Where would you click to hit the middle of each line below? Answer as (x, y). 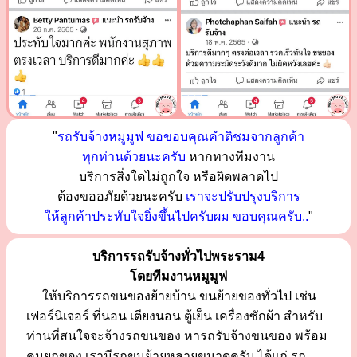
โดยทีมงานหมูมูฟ (178, 276)
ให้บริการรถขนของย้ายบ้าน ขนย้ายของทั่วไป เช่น (171, 296)
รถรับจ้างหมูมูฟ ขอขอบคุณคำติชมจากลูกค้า (181, 136)
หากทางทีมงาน (230, 156)
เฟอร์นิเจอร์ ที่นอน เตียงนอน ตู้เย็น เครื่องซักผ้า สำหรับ (175, 316)
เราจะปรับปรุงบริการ (243, 196)
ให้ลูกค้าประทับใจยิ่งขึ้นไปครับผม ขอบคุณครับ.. (176, 216)
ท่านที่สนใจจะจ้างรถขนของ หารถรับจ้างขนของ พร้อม (177, 335)
